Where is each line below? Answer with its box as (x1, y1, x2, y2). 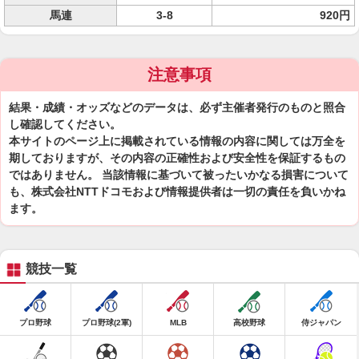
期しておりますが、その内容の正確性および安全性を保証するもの (9, 151, 345, 164)
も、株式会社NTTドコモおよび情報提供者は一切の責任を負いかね (9, 185, 345, 198)
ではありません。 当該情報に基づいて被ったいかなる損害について (9, 168, 349, 181)
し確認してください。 (9, 118, 121, 131)
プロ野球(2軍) (82, 318, 131, 327)
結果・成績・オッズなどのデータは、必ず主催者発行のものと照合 (9, 101, 345, 114)
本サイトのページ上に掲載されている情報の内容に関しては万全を (9, 135, 345, 147)
